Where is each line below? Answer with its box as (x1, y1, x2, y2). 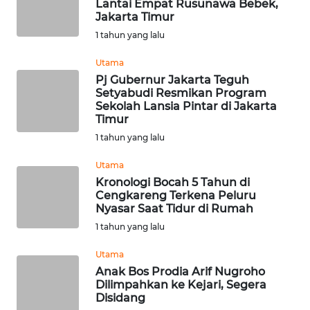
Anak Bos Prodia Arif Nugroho (95, 265, 265, 279)
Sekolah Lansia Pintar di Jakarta (95, 100, 277, 113)
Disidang (95, 291, 145, 305)
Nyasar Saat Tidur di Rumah (95, 202, 253, 216)
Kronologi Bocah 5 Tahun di (95, 176, 250, 190)
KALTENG (28, 294, 66, 307)
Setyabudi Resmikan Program (95, 86, 266, 100)
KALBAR (28, 243, 61, 255)
